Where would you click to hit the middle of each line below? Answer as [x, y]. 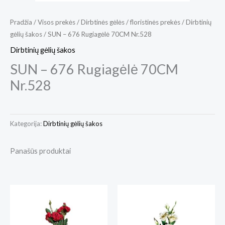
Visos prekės [57, 22]
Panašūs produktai [40, 151]
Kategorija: [27, 124]
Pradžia [21, 22]
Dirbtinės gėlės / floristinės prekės [131, 22]
